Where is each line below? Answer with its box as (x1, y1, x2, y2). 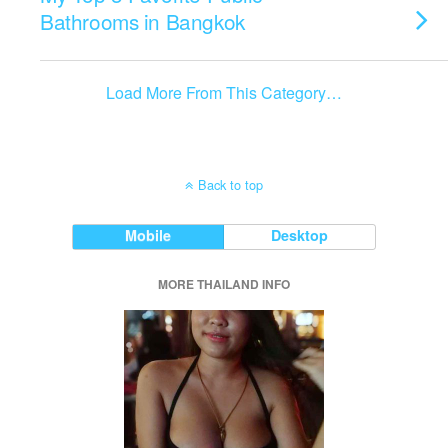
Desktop (271, 225, 329, 245)
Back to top (198, 175, 263, 194)
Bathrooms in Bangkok (40, 6, 245, 36)
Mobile (125, 225, 172, 245)
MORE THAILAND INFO (158, 275, 290, 293)
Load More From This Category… (106, 81, 342, 104)
